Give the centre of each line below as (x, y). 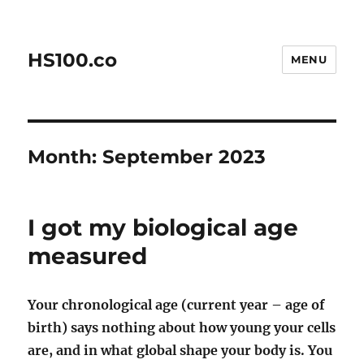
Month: (65, 157)
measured (88, 256)
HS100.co (73, 60)
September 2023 (184, 157)
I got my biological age (163, 227)
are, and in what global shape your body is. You (180, 350)
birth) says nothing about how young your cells (182, 327)
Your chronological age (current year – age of (177, 305)
